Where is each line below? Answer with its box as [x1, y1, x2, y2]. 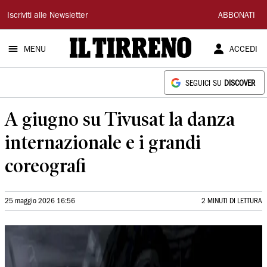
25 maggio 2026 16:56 [5, 198, 75, 204]
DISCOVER [224, 80, 255, 87]
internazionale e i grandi [5, 131, 201, 153]
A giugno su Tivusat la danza [5, 108, 235, 130]
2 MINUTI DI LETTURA [201, 198, 262, 204]
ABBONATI [218, 12, 255, 20]
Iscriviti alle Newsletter [7, 12, 88, 20]
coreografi [5, 154, 86, 176]
